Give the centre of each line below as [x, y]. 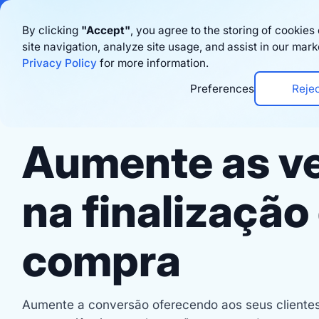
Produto [226, 55]
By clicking [51, 30]
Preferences [223, 88]
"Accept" [105, 30]
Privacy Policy [59, 63]
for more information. [152, 63]
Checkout [56, 116]
